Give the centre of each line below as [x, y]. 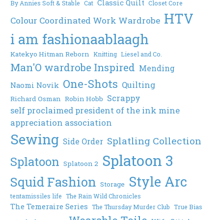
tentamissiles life [36, 196]
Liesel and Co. [142, 54]
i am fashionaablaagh [80, 39]
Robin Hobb [84, 99]
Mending [157, 69]
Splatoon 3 [138, 161]
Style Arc [158, 182]
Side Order [83, 142]
